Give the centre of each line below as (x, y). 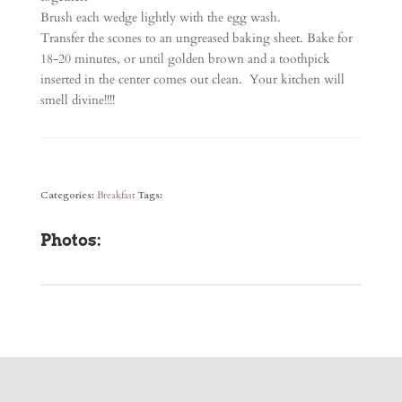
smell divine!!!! (77, 100)
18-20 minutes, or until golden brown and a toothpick (185, 59)
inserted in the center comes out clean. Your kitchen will (192, 79)
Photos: (70, 240)
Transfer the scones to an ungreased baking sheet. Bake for (196, 38)
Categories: (68, 195)
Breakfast (115, 195)
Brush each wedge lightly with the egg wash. (160, 17)
